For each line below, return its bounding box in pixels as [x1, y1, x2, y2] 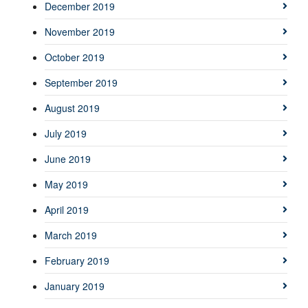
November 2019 [45, 25, 115, 39]
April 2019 [45, 203, 89, 217]
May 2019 [45, 177, 88, 192]
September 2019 [45, 76, 118, 90]
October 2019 [45, 50, 104, 65]
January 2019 [45, 279, 104, 294]
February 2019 [45, 254, 109, 268]
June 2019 [45, 152, 91, 166]
